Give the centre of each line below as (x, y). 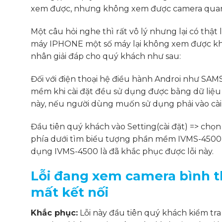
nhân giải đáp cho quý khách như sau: (106, 56)
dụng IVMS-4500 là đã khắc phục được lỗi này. (122, 151)
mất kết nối (70, 192)
